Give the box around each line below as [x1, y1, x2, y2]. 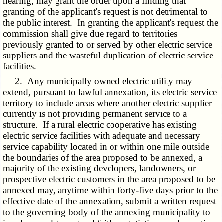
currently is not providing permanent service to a [3, 109, 187, 119]
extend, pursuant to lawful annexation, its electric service [3, 87, 217, 98]
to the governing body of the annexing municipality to [3, 207, 211, 218]
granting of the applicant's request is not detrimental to [3, 6, 208, 17]
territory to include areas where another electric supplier [3, 98, 212, 109]
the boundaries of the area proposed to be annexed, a [3, 152, 203, 163]
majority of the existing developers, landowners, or [3, 163, 196, 174]
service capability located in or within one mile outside [3, 141, 210, 152]
